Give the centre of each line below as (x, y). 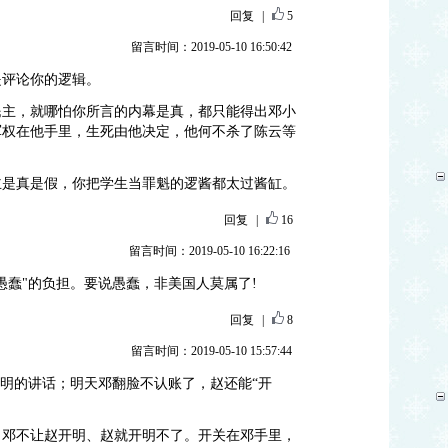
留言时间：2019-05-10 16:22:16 (209, 251)
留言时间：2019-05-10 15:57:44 (211, 351)
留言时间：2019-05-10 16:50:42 (211, 47)
